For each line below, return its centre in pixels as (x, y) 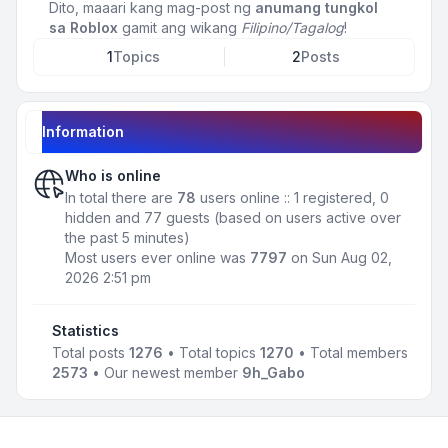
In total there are (121, 197)
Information (83, 131)
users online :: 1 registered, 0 (292, 197)
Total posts (90, 352)
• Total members (350, 352)
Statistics (85, 330)
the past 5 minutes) (127, 237)
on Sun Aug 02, (339, 257)
